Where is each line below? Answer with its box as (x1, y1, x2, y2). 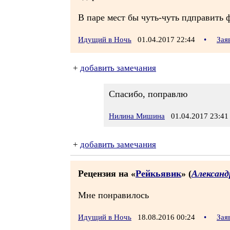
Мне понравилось (78, 190, 149, 200)
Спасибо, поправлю (109, 89, 187, 99)
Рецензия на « (78, 168, 136, 179)
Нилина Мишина (109, 112, 165, 120)
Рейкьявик (136, 168, 181, 179)
